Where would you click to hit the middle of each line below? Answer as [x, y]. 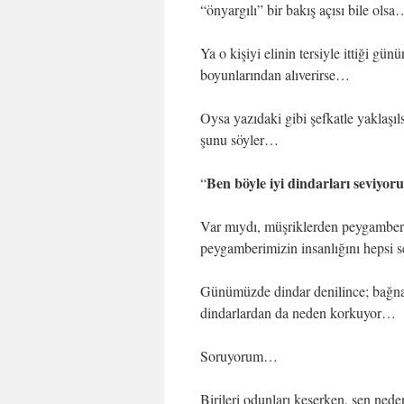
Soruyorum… [239, 356]
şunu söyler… [239, 139]
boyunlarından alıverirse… [275, 74]
